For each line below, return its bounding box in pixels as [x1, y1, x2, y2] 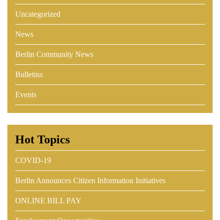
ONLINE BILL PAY [15, 196, 82, 205]
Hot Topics [15, 133, 70, 146]
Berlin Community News [15, 50, 93, 58]
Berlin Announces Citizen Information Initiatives [15, 176, 165, 185]
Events [15, 90, 36, 99]
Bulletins [15, 70, 43, 79]
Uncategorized [15, 10, 60, 18]
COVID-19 [15, 156, 51, 165]
